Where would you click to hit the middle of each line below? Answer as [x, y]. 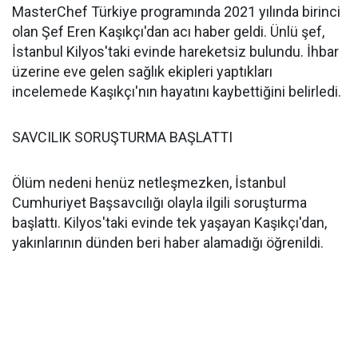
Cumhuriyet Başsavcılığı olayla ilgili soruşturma [159, 203]
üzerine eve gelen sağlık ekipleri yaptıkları [142, 72]
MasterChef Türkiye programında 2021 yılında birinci [176, 12]
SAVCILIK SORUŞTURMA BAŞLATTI [122, 137]
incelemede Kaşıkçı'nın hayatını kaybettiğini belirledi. [178, 91]
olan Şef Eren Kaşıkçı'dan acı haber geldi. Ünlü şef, [168, 32]
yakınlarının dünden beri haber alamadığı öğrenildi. [168, 243]
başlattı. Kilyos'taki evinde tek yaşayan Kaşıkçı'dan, [169, 223]
